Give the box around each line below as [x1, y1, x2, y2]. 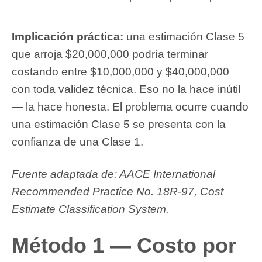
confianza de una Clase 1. [12, 135, 143, 148]
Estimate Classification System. [12, 202, 169, 215]
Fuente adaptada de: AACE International [12, 167, 215, 180]
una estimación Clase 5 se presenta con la [12, 118, 226, 130]
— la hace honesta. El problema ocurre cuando [12, 100, 249, 113]
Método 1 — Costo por [12, 233, 236, 258]
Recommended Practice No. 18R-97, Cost [12, 185, 223, 198]
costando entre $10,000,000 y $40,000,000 [12, 65, 229, 78]
